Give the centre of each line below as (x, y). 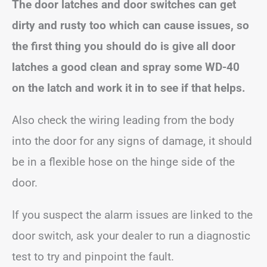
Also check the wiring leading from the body (123, 120)
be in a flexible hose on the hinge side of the (123, 162)
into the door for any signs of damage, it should (132, 141)
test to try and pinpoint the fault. (93, 257)
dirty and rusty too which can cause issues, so (131, 25)
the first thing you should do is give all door (124, 46)
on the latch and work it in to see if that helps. (129, 88)
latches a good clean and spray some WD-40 (126, 67)
